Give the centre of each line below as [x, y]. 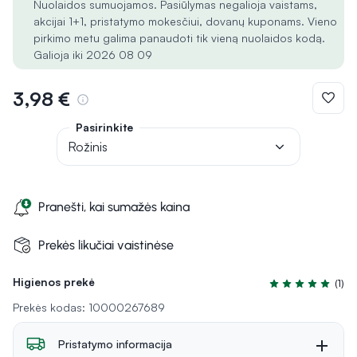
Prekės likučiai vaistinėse [106, 245]
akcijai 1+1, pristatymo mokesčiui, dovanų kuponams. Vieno [185, 21]
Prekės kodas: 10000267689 [89, 307]
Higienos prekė [54, 282]
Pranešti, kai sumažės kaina [114, 207]
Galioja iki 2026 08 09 [93, 55]
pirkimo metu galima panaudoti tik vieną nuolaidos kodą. [179, 38]
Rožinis [88, 147]
